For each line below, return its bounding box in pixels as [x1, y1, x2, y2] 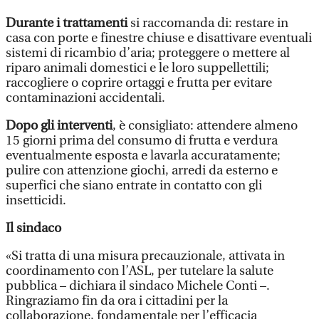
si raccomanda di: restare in [127, 16, 288, 31]
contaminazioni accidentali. [6, 90, 165, 105]
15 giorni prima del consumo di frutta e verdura [6, 133, 278, 148]
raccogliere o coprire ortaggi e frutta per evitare [6, 75, 272, 90]
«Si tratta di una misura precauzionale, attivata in [6, 249, 285, 263]
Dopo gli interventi [6, 118, 113, 133]
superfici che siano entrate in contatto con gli [6, 178, 262, 193]
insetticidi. [6, 193, 66, 208]
